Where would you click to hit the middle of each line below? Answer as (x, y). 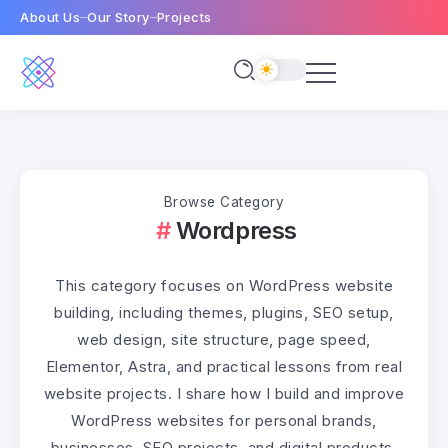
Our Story (118, 17)
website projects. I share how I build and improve (224, 394)
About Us (50, 17)
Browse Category (224, 202)
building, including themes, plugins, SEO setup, (224, 313)
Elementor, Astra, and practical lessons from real (224, 367)
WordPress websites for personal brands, (224, 421)
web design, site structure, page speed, (224, 340)
